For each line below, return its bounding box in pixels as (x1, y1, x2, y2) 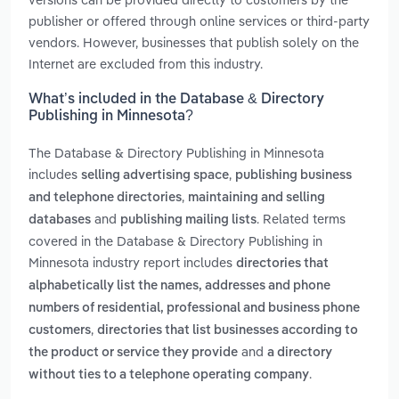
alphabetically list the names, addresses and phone (28, 280, 330, 293)
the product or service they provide (28, 346, 238, 360)
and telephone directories (28, 191, 182, 205)
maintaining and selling (188, 191, 325, 205)
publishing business (235, 169, 352, 183)
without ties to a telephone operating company (28, 369, 309, 382)
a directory (267, 346, 332, 360)
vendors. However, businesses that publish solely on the (28, 33, 359, 51)
